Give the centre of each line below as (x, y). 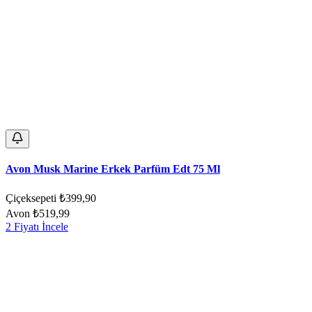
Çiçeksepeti (31, 198)
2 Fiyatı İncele (37, 227)
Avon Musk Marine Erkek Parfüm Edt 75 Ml (113, 169)
